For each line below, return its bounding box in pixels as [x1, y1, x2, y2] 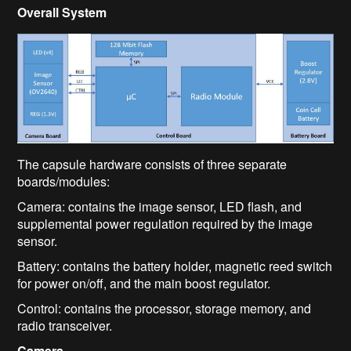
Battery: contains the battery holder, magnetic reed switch [17, 257, 333, 276]
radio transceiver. [17, 317, 113, 335]
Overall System [17, 3, 107, 22]
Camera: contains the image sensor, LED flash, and [17, 197, 302, 216]
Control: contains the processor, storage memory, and [17, 299, 312, 318]
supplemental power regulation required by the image [17, 215, 313, 233]
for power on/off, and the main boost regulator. [17, 274, 271, 293]
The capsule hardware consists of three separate [17, 155, 288, 174]
